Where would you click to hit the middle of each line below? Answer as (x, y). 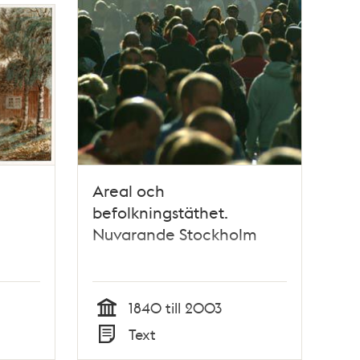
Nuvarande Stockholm (175, 234)
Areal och (129, 191)
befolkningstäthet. (161, 213)
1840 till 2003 (176, 308)
